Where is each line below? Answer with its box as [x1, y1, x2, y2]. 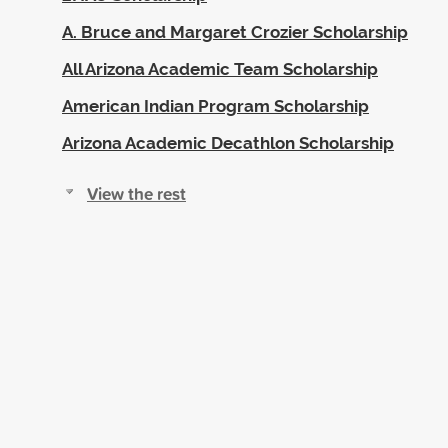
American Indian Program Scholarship [62, 95, 369, 116]
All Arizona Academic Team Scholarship [62, 58, 378, 79]
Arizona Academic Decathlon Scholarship [62, 132, 394, 153]
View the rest [87, 180, 186, 206]
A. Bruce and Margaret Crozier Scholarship [62, 21, 408, 42]
